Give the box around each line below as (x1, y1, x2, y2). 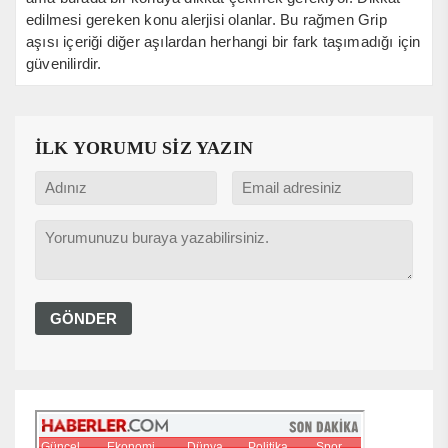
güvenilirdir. (26, 54, 102, 72)
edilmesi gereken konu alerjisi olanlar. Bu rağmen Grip (26, 10, 387, 28)
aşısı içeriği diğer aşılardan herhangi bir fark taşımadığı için (26, 32, 421, 50)
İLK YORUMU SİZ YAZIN (35, 137, 253, 158)
